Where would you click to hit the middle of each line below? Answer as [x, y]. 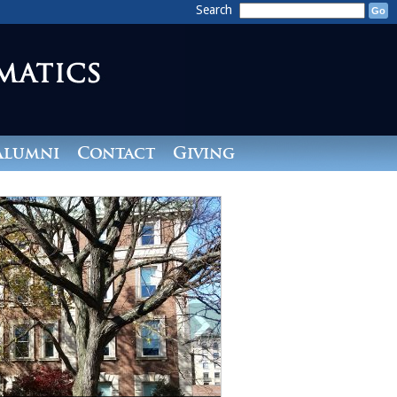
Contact [116, 153]
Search [216, 10]
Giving [203, 153]
